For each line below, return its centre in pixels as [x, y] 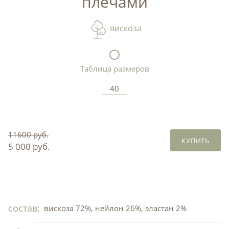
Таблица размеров [114, 68]
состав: [24, 208]
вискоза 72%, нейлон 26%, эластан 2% [115, 208]
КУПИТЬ [196, 141]
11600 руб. [28, 134]
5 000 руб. [29, 146]
